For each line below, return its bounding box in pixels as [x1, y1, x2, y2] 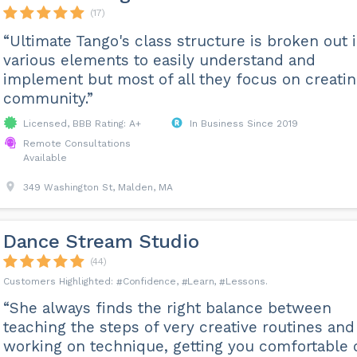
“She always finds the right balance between [2, 299, 331, 317]
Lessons [225, 276, 265, 287]
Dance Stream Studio [2, 230, 199, 253]
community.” [2, 89, 93, 108]
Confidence [122, 276, 176, 287]
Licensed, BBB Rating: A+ [22, 118, 141, 129]
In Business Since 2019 [189, 118, 298, 129]
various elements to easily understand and [2, 51, 316, 69]
